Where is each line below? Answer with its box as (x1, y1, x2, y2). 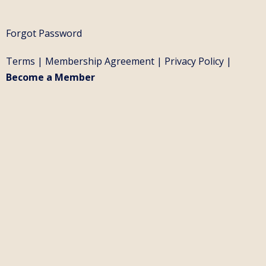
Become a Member (6, 70, 95, 84)
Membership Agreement (45, 54, 154, 68)
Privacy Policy (164, 54, 224, 68)
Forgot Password (6, 26, 82, 40)
